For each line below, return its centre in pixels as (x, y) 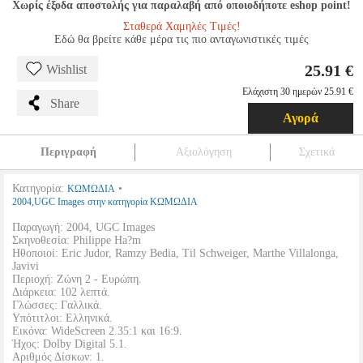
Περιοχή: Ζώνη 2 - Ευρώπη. (77, 279)
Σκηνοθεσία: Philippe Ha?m (77, 240)
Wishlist (66, 69)
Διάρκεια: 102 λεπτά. (61, 292)
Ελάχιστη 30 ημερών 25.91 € (298, 92)
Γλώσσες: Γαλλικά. (57, 305)
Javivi (26, 266)
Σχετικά (317, 152)
